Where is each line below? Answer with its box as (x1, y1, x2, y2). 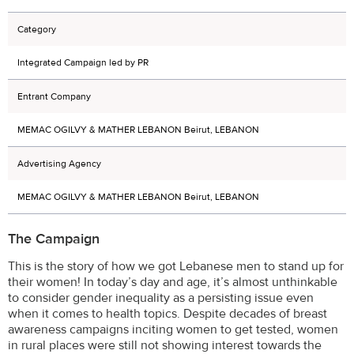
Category (17, 23, 56, 36)
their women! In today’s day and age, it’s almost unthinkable (8, 273, 337, 290)
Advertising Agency (17, 157, 101, 170)
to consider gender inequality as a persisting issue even (8, 289, 314, 306)
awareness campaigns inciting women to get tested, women (8, 321, 338, 337)
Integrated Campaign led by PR (17, 56, 149, 69)
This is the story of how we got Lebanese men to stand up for (8, 258, 344, 274)
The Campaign (8, 229, 100, 248)
